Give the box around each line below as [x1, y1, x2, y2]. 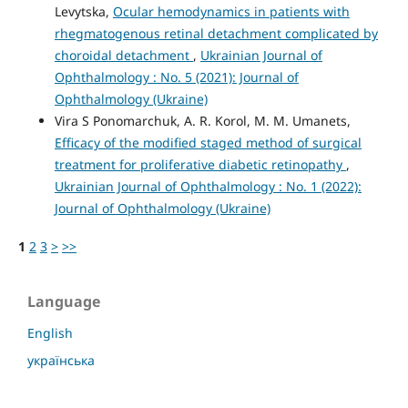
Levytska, [54, 3, 113, 21]
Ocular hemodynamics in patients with [112, 3, 350, 21]
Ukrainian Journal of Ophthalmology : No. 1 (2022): [54, 178, 362, 196]
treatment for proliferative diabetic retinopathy [54, 156, 346, 174]
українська [27, 352, 95, 370]
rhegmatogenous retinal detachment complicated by [54, 25, 378, 43]
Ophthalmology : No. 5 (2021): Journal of [54, 68, 299, 87]
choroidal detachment [54, 46, 193, 65]
